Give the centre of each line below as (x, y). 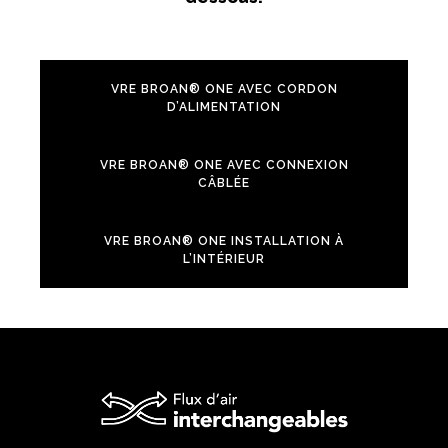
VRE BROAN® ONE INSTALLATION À (224, 240)
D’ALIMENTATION (224, 106)
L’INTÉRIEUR (224, 258)
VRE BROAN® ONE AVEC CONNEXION (224, 164)
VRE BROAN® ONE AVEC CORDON (224, 88)
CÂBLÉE (224, 182)
